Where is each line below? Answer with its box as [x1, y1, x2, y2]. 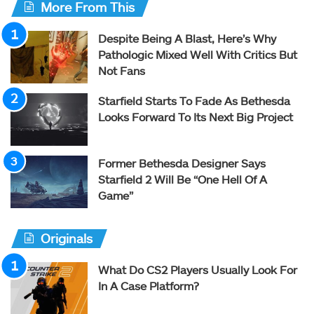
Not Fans [98, 63, 145, 77]
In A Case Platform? [98, 278, 199, 292]
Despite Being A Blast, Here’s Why [98, 31, 276, 45]
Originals [41, 230, 93, 246]
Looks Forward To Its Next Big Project [98, 109, 293, 123]
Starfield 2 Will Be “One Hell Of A [98, 172, 267, 186]
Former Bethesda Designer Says [98, 156, 266, 170]
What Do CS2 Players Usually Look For [98, 262, 297, 276]
